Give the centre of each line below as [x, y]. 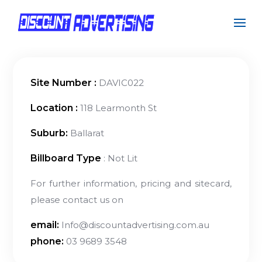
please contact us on [77, 200]
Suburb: [49, 133]
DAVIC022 [120, 83]
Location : [54, 108]
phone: [47, 241]
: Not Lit [120, 158]
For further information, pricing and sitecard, [131, 183]
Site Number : [64, 83]
